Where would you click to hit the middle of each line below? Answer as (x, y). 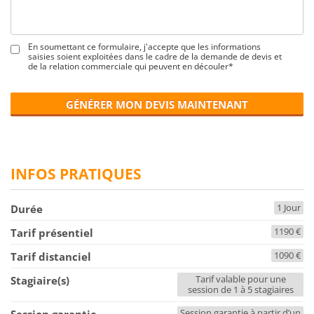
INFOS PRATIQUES (76, 174)
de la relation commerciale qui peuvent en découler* (131, 67)
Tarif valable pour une (240, 279)
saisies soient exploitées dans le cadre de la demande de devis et (155, 57)
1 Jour (289, 208)
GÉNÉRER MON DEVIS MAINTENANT (157, 105)
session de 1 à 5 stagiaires (240, 290)
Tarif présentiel (52, 233)
